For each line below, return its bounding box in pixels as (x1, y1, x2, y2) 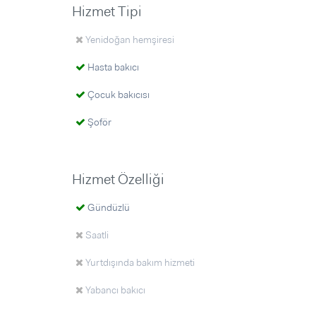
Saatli (83, 229, 109, 241)
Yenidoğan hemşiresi (83, 33, 174, 46)
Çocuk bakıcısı (85, 88, 150, 101)
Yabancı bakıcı (83, 284, 145, 296)
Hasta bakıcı (85, 61, 139, 73)
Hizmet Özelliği (72, 170, 164, 188)
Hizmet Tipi (72, 2, 142, 20)
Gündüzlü (85, 201, 130, 214)
